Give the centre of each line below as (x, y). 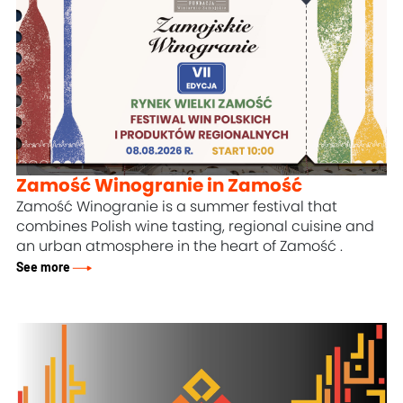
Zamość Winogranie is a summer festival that (177, 207)
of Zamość (300, 247)
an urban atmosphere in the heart (140, 247)
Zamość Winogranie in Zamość (160, 187)
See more (44, 268)
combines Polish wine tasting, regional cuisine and (196, 227)
